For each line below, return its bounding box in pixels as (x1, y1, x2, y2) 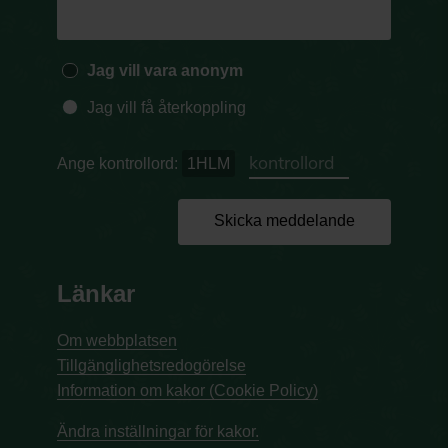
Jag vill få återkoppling (86, 99, 246, 117)
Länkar (57, 280, 136, 308)
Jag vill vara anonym (86, 62, 243, 80)
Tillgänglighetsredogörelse (57, 357, 247, 375)
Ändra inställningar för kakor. (57, 423, 260, 441)
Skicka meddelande (213, 212, 355, 230)
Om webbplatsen (57, 332, 178, 350)
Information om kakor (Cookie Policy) (57, 382, 319, 400)
